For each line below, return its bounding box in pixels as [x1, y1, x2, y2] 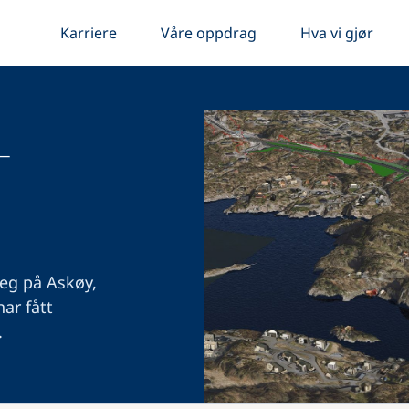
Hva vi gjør [299, 23, 373, 43]
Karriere [59, 23, 117, 43]
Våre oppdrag [160, 23, 257, 43]
